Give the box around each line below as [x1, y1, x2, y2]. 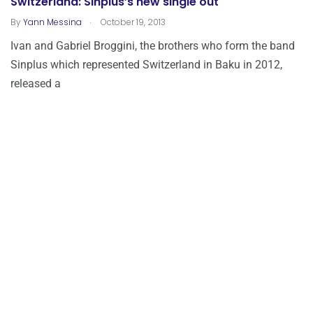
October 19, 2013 [99, 16, 166, 29]
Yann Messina [23, 16, 82, 29]
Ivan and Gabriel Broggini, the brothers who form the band [10, 39, 295, 53]
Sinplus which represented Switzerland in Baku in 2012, [10, 58, 282, 72]
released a [10, 77, 61, 91]
